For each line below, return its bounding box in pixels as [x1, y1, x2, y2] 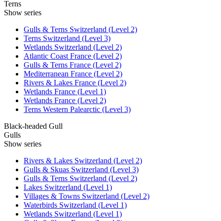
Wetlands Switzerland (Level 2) [24, 42, 122, 51]
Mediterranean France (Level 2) [24, 69, 122, 78]
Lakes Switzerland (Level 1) [24, 183, 112, 191]
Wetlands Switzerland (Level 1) [24, 209, 122, 218]
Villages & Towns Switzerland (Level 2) [24, 191, 149, 200]
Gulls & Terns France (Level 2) [24, 60, 121, 69]
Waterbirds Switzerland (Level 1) [24, 200, 127, 209]
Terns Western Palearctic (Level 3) [24, 105, 131, 113]
